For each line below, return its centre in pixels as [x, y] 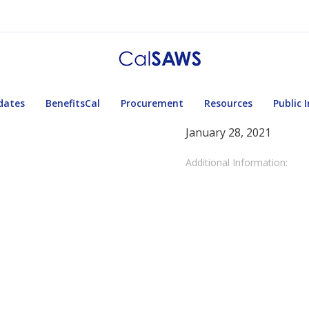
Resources [228, 103]
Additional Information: [237, 162]
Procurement [152, 103]
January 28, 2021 [228, 132]
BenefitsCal [73, 103]
